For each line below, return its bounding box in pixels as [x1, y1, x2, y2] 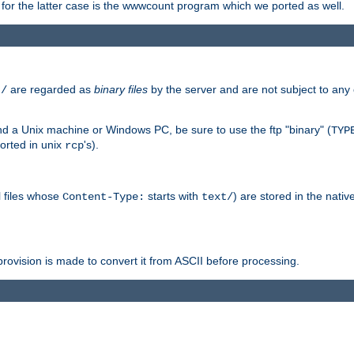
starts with [145, 189, 201, 202]
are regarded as [7, 83, 94, 96]
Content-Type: [62, 190, 145, 203]
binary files [94, 83, 148, 96]
